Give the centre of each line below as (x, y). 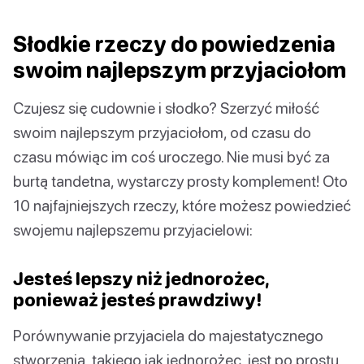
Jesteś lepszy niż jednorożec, (141, 278)
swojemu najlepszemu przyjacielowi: (133, 229)
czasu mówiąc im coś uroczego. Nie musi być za (171, 156)
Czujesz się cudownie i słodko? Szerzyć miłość (166, 107)
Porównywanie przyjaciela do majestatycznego (168, 335)
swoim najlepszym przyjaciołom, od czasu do (162, 132)
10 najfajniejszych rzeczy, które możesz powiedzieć (182, 205)
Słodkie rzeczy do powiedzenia (174, 43)
